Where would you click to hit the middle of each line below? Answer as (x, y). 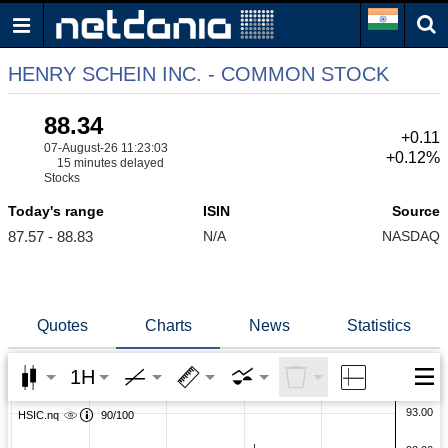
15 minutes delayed (110, 163)
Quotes (62, 325)
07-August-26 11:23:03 (106, 148)
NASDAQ (411, 236)
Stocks (62, 178)
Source (416, 211)
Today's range (56, 211)
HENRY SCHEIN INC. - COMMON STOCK (198, 74)
